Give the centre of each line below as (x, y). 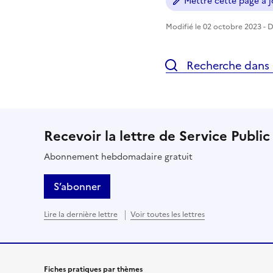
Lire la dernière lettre (81, 214)
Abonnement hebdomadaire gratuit (118, 157)
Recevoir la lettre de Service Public (157, 136)
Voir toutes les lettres (168, 214)
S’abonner (77, 186)
